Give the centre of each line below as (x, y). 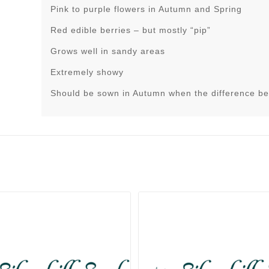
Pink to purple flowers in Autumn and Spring (147, 9)
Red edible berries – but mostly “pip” (131, 30)
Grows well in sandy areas (108, 51)
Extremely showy (87, 72)
